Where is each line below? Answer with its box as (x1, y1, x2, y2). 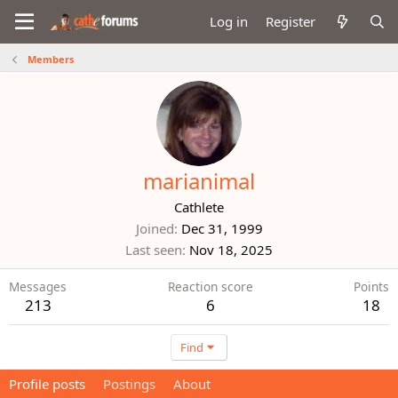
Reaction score (167, 278, 253, 295)
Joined (135, 219, 174, 237)
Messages (9, 278, 67, 295)
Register (266, 12, 316, 30)
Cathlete (174, 198, 224, 216)
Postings (103, 375, 155, 393)
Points (354, 278, 389, 295)
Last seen (125, 241, 182, 259)
